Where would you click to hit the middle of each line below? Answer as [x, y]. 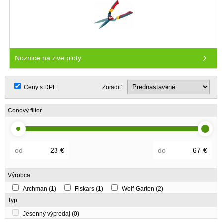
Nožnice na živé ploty [48, 58]
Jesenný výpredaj [47, 213]
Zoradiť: [113, 87]
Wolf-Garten [139, 189]
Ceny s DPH [40, 87]
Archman [36, 189]
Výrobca [19, 175]
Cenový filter [25, 111]
